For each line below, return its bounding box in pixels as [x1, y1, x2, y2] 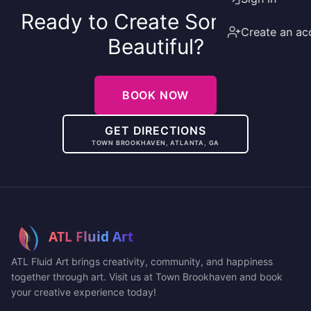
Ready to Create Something [21, 9, 290, 34]
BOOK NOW [121, 88, 190, 102]
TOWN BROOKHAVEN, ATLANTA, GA [91, 138, 220, 146]
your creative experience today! [11, 286, 156, 298]
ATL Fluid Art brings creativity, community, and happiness [11, 255, 273, 267]
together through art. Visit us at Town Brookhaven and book [11, 271, 283, 283]
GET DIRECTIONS [105, 123, 206, 137]
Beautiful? [107, 34, 204, 59]
